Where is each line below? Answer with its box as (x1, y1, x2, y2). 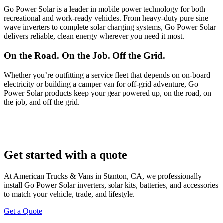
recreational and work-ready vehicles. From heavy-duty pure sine (4, 14, 208, 23)
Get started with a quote (4, 148, 127, 161)
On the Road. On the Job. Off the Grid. (4, 50, 165, 61)
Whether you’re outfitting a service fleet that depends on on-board (4, 70, 210, 79)
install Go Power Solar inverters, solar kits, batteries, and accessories (4, 180, 218, 189)
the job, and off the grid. (4, 97, 80, 106)
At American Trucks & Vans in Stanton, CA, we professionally (4, 171, 202, 180)
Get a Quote (4, 206, 42, 215)
